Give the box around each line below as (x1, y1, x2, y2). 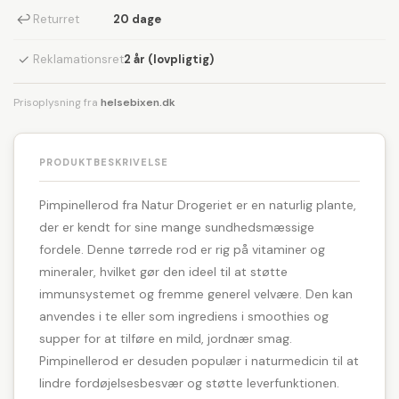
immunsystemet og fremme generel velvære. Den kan (39, 286, 353, 302)
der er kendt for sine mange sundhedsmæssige (39, 219, 314, 235)
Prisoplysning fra (13, 95, 101, 110)
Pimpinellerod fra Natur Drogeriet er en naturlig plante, (39, 197, 356, 213)
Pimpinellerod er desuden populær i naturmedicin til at (39, 353, 359, 369)
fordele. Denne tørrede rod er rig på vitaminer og (39, 241, 325, 257)
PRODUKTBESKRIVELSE (39, 156, 168, 168)
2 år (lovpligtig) (124, 52, 214, 67)
